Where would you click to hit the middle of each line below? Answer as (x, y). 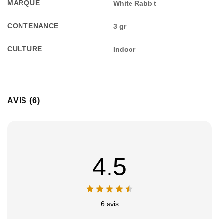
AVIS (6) (24, 101)
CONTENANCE (33, 26)
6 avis (109, 204)
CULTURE (25, 49)
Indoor (125, 50)
